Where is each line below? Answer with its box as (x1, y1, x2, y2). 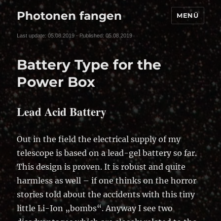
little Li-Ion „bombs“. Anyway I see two (17, 203, 173, 213)
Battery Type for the (17, 56, 162, 73)
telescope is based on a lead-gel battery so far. (17, 147, 197, 158)
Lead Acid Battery (17, 103, 107, 120)
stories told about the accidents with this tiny (17, 189, 195, 199)
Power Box (17, 73, 96, 90)
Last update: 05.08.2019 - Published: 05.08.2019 (17, 33, 133, 38)
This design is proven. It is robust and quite (17, 161, 186, 172)
